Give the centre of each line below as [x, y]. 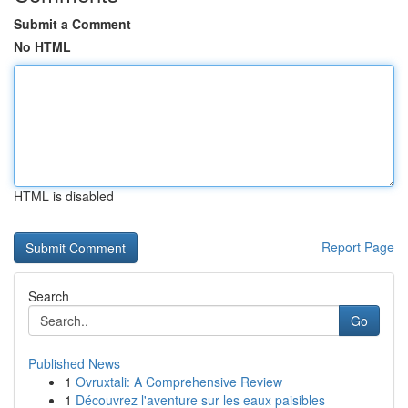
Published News [74, 363]
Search [49, 296]
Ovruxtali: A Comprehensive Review [179, 382]
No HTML [42, 46]
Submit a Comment [72, 24]
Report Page [358, 247]
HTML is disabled [64, 196]
